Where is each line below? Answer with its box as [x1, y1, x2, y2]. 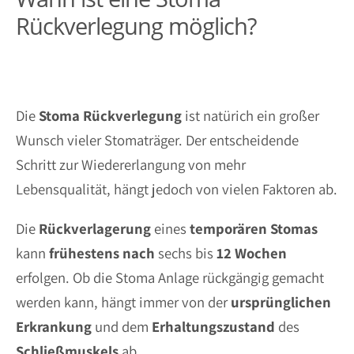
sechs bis [155, 243, 217, 262]
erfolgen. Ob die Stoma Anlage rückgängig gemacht [16, 267, 324, 287]
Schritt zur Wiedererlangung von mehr [16, 155, 246, 174]
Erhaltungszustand [152, 316, 275, 336]
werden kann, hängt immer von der [16, 292, 231, 311]
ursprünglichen [231, 292, 331, 311]
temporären [190, 218, 267, 238]
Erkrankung [16, 316, 92, 336]
